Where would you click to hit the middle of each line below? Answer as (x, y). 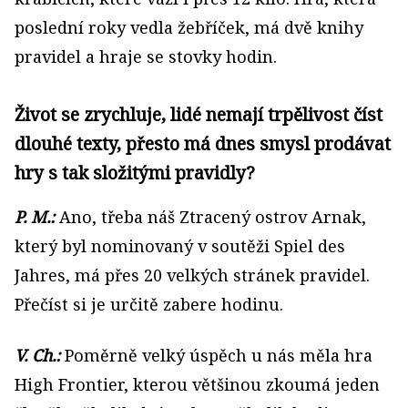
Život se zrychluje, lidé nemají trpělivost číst (199, 115)
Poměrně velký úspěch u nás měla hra (216, 356)
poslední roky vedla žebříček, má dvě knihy (189, 28)
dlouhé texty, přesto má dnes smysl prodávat (203, 144)
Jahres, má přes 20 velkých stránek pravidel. (192, 275)
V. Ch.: (37, 356)
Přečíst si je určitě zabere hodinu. (149, 305)
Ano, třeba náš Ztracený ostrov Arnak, (210, 217)
